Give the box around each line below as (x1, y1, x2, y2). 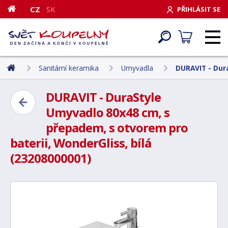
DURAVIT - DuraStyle (46, 89, 161, 105)
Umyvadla (121, 63, 153, 73)
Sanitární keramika (39, 63, 99, 73)
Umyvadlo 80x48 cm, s (46, 104, 169, 121)
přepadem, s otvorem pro (46, 119, 188, 136)
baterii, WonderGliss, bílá (10, 134, 151, 151)
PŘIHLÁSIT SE (177, 4, 220, 14)
